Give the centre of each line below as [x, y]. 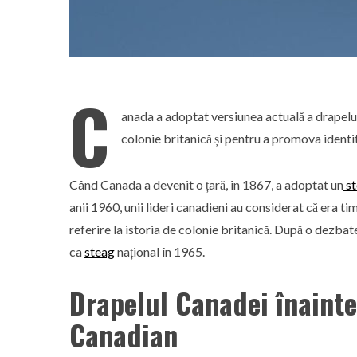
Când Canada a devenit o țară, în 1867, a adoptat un [206, 184]
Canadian [124, 334]
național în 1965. [160, 251]
